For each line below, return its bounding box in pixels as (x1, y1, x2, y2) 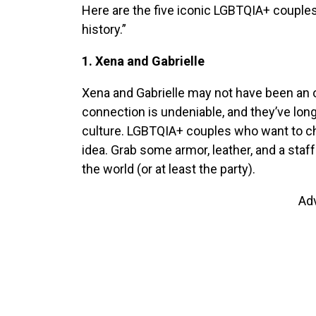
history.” (81, 22, 126, 37)
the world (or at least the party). (81, 162, 255, 177)
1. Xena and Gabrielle (81, 54, 205, 69)
